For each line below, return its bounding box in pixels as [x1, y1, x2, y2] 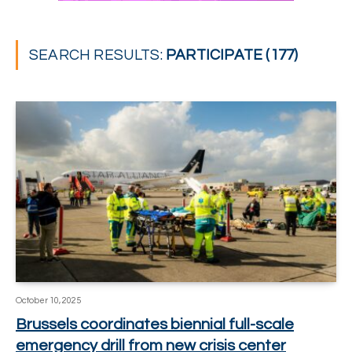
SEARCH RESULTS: [29, 47, 167, 63]
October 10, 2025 [16, 295, 81, 305]
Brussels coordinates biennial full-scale [16, 316, 294, 332]
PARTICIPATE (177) [166, 47, 299, 63]
